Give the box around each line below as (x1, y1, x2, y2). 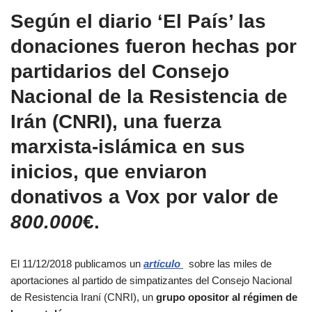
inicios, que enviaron (10, 160, 207, 182)
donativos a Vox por (10, 185, 197, 208)
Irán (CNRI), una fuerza (10, 110, 221, 132)
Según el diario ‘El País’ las (10, 10, 266, 32)
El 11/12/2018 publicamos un (10, 257, 143, 270)
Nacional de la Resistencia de (10, 85, 288, 107)
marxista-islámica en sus (10, 135, 245, 157)
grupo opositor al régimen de (156, 290, 297, 303)
